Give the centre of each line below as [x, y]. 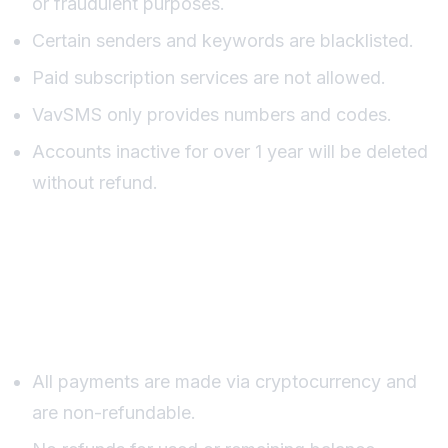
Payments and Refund [202, 271]
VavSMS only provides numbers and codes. [212, 114]
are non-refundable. [114, 412]
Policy [51, 323]
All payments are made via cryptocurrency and [224, 381]
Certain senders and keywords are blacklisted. [223, 40]
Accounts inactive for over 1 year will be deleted [230, 151]
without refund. [95, 182]
